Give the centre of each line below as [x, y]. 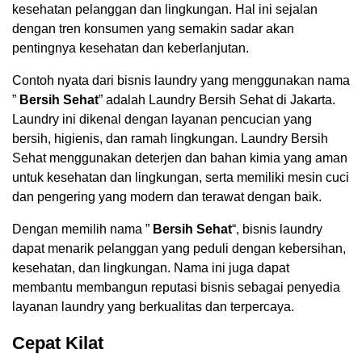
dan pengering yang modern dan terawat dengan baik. [167, 196]
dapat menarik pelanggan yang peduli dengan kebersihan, [179, 248]
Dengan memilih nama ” [82, 229]
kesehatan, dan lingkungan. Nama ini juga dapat [151, 267]
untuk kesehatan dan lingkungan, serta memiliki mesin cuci [181, 177]
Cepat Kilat [58, 343]
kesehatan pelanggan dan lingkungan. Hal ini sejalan [165, 9]
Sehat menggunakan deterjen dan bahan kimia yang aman [180, 158]
